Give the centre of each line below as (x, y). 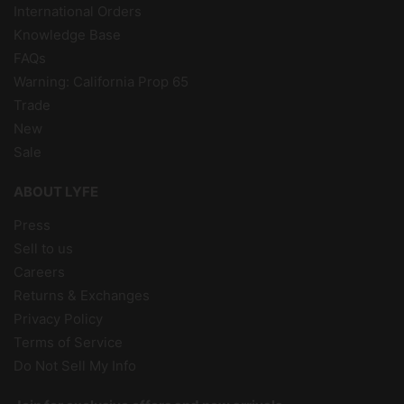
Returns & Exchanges (82, 296)
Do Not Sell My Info (75, 366)
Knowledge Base (67, 35)
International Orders (78, 12)
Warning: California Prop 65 (101, 82)
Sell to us (43, 249)
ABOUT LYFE (56, 192)
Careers (39, 272)
